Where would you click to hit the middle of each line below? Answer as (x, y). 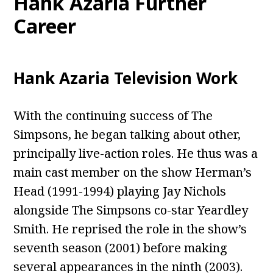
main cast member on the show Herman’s (133, 172)
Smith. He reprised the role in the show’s (130, 229)
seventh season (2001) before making (121, 248)
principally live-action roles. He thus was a (136, 154)
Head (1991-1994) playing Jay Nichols (120, 191)
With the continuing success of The (113, 116)
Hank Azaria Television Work (126, 78)
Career (45, 26)
